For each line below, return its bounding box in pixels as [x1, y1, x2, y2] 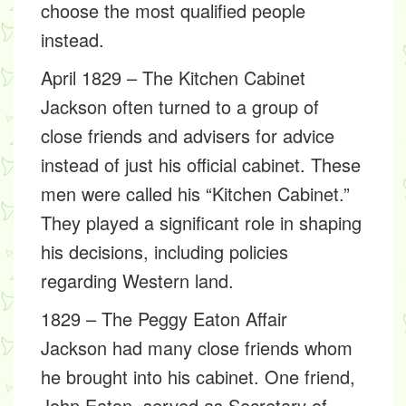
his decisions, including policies [41, 238, 288, 265]
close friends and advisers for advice [41, 122, 334, 149]
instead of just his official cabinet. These [41, 151, 361, 178]
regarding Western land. [41, 267, 234, 294]
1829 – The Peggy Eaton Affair [41, 305, 287, 332]
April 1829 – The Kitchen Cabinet [41, 64, 305, 91]
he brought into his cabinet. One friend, [41, 363, 355, 390]
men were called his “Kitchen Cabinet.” [41, 180, 350, 207]
